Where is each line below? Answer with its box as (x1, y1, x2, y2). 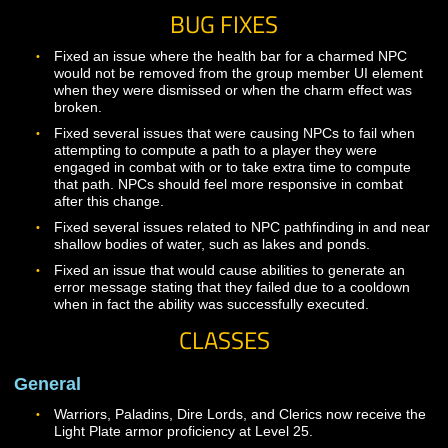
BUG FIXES (188, 155, 309, 197)
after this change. (60, 363, 183, 382)
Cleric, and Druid (60, 80, 178, 99)
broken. (60, 259, 114, 278)
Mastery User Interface (60, 32, 222, 51)
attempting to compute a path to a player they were (60, 307, 419, 325)
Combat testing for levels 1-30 (60, 3, 272, 22)
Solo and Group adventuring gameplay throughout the (60, 109, 441, 127)
